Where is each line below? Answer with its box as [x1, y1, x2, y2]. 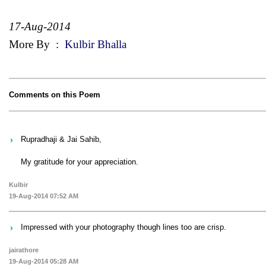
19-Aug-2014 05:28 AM [9, 257, 78, 265]
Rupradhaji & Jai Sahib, [21, 134, 102, 144]
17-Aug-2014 [9, 20, 71, 33]
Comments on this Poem [9, 90, 100, 99]
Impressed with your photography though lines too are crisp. [21, 222, 226, 232]
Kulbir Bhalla [62, 37, 126, 50]
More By [9, 37, 53, 50]
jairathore [9, 246, 39, 254]
